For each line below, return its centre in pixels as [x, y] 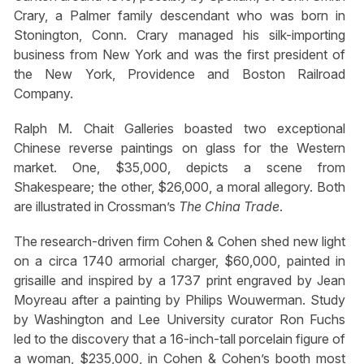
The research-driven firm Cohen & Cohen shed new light [180, 241]
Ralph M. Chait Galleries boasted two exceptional [180, 128]
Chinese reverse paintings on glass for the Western [180, 147]
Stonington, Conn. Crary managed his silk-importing [180, 35]
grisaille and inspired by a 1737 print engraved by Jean [180, 280]
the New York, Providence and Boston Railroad [180, 74]
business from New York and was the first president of [180, 54]
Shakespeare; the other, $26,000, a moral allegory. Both [180, 186]
